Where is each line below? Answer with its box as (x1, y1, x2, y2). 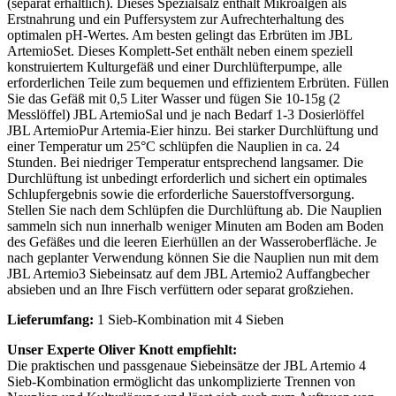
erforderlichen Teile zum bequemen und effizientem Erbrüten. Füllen (7, 74, 389, 90)
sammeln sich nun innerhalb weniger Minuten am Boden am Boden (7, 217, 384, 233)
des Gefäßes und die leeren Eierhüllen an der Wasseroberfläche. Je (7, 233, 377, 249)
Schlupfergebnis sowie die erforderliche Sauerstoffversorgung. (7, 186, 354, 202)
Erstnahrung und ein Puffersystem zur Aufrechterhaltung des (7, 11, 344, 27)
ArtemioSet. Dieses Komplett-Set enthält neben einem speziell (7, 42, 353, 58)
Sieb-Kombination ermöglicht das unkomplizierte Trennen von (7, 373, 355, 389)
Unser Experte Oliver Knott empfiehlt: (7, 341, 237, 357)
